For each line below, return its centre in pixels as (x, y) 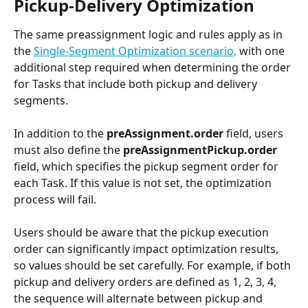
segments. (41, 100)
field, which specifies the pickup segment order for (147, 166)
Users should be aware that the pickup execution (143, 233)
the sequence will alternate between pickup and (140, 299)
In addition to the (60, 133)
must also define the (68, 150)
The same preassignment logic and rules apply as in (150, 34)
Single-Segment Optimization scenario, (135, 51)
